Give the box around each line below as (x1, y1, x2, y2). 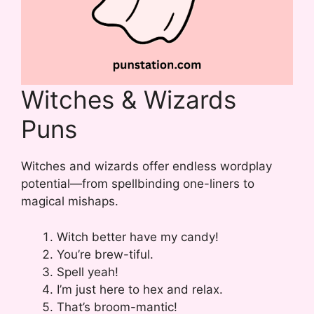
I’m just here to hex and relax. (57, 282, 223, 296)
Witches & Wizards (21, 85, 236, 115)
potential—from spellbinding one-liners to (21, 177, 254, 191)
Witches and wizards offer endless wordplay (21, 159, 272, 174)
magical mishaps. (21, 194, 118, 209)
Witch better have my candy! (57, 229, 219, 244)
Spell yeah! (57, 264, 118, 279)
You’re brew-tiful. (57, 247, 153, 261)
